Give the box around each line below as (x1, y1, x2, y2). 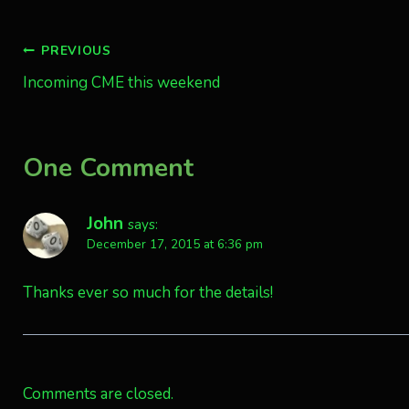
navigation (21, 77, 147, 112)
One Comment (22, 151, 194, 186)
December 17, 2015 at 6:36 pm (86, 236, 263, 254)
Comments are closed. (22, 383, 173, 405)
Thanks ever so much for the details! (22, 282, 273, 304)
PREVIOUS (41, 42, 111, 60)
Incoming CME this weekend (22, 71, 220, 93)
